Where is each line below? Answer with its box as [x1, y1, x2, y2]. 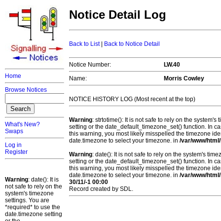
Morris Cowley [164, 75, 204, 82]
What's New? [5, 121, 40, 128]
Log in [5, 142, 22, 148]
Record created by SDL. [69, 185, 133, 193]
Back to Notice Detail [104, 40, 160, 48]
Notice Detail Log [69, 8, 166, 22]
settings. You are [5, 197, 49, 204]
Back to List [69, 40, 100, 48]
